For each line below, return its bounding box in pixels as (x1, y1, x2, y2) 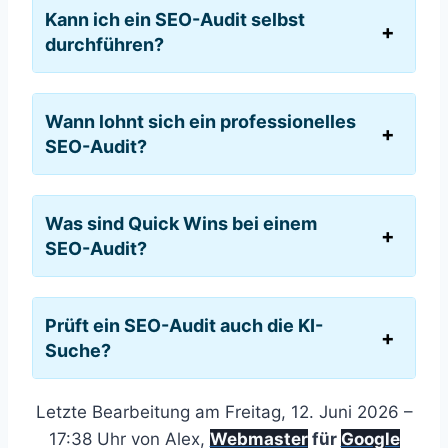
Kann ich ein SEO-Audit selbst (45, 8, 305, 30)
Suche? (45, 339, 111, 361)
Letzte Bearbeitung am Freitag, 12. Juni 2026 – (35, 401, 413, 422)
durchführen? (45, 33, 164, 55)
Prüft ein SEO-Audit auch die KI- (45, 314, 323, 336)
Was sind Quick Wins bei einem (45, 212, 317, 234)
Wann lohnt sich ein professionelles (45, 110, 356, 132)
